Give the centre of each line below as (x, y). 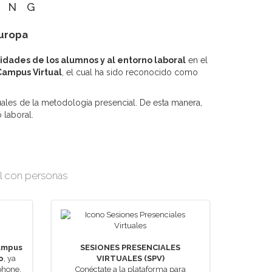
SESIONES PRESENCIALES (131, 247)
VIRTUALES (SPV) (130, 258)
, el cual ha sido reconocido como (130, 72)
